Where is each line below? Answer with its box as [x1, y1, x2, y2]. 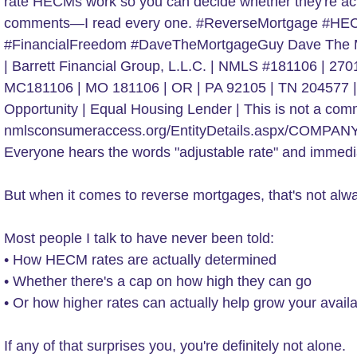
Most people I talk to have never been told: [4, 230, 274, 247]
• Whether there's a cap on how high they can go [4, 273, 312, 290]
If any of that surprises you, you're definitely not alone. [4, 338, 346, 355]
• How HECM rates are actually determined [4, 252, 277, 269]
